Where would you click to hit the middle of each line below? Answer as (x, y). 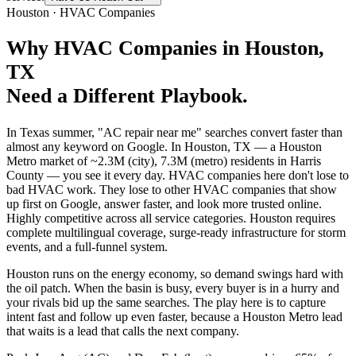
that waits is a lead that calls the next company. (123, 331)
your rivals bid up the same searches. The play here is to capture (166, 303)
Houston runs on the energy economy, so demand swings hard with (175, 274)
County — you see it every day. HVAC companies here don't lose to (178, 176)
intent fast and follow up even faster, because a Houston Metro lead (174, 317)
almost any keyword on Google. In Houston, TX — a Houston (164, 147)
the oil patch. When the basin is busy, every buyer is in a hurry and (173, 288)
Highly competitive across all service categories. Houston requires (171, 219)
